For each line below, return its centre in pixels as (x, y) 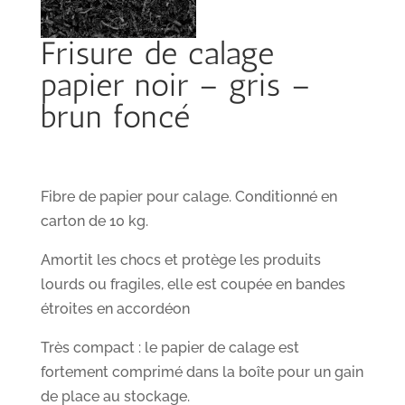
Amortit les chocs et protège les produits (180, 260)
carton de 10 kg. (94, 221)
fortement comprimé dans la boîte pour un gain (202, 372)
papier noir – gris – (175, 85)
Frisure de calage (157, 54)
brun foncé (115, 117)
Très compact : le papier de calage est (170, 348)
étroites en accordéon (115, 309)
